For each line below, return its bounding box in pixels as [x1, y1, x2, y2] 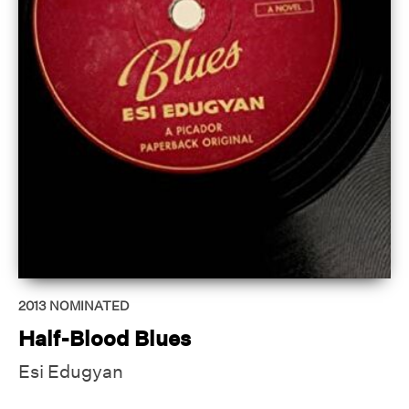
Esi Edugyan [18, 360, 123, 383]
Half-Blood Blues [18, 325, 191, 352]
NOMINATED [49, 298, 129, 315]
